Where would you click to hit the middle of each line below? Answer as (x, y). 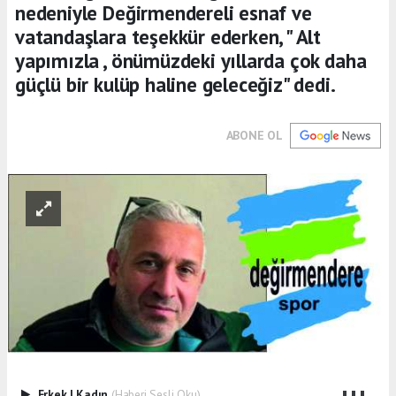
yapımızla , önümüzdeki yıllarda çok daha (191, 60)
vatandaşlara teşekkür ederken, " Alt (168, 36)
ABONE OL (254, 135)
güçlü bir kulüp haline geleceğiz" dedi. (175, 84)
